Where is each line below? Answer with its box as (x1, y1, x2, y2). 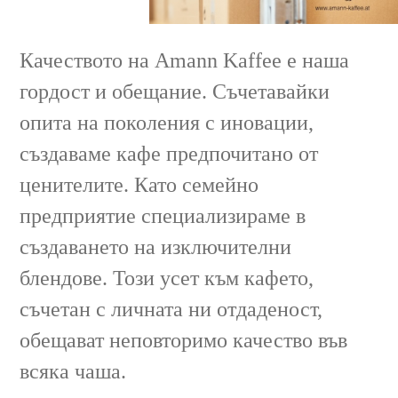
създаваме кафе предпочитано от (20, 141, 319, 165)
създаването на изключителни (20, 235, 292, 259)
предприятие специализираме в (20, 203, 306, 227)
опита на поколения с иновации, (20, 110, 314, 134)
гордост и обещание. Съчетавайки (20, 79, 330, 103)
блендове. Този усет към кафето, (20, 266, 314, 290)
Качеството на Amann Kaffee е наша (20, 48, 350, 72)
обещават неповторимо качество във (20, 328, 348, 352)
